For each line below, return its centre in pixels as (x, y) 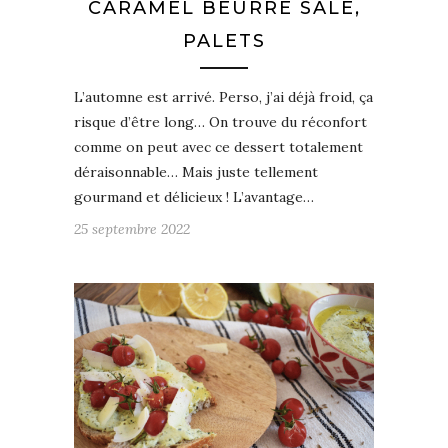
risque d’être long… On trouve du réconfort (220, 121)
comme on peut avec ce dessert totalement (218, 146)
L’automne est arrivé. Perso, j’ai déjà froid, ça (223, 96)
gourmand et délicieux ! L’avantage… (194, 196)
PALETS (224, 40)
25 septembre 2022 (132, 228)
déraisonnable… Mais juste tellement (196, 171)
